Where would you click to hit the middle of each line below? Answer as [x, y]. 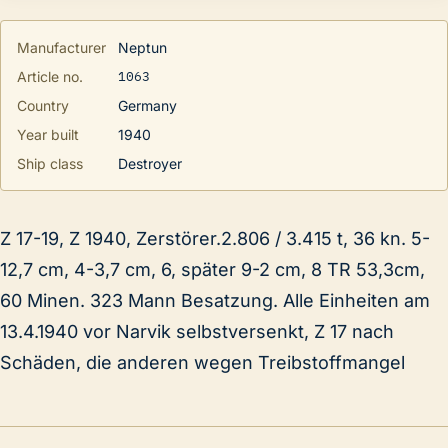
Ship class [50, 163]
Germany [147, 105]
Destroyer [150, 163]
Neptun [142, 47]
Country [43, 105]
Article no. [50, 76]
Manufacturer [61, 47]
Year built [48, 134]
